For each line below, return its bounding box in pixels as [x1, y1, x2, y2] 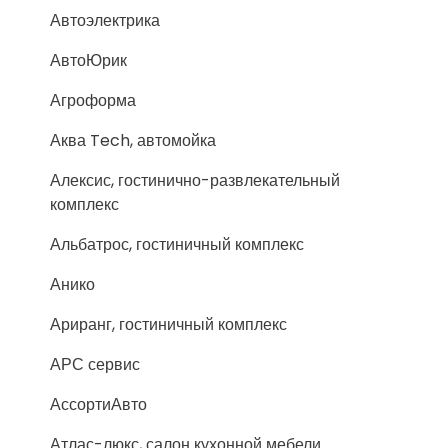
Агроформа [50, 89, 136, 112]
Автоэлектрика [50, 9, 160, 32]
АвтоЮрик [50, 49, 127, 72]
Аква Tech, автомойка [50, 129, 216, 152]
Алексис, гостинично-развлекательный [50, 169, 340, 192]
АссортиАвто [50, 393, 147, 416]
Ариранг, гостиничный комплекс [50, 313, 287, 336]
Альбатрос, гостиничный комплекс [50, 233, 304, 256]
